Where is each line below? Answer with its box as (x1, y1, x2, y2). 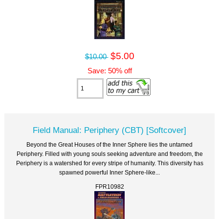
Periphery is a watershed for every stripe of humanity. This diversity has (16, 159, 203, 166)
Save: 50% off (87, 66, 132, 75)
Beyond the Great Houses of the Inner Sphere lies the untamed (26, 141, 193, 148)
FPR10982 (95, 183, 124, 190)
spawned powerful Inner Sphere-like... (59, 169, 160, 175)
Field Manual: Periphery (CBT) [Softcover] (33, 125, 186, 135)
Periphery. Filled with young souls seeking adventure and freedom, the (16, 150, 203, 157)
